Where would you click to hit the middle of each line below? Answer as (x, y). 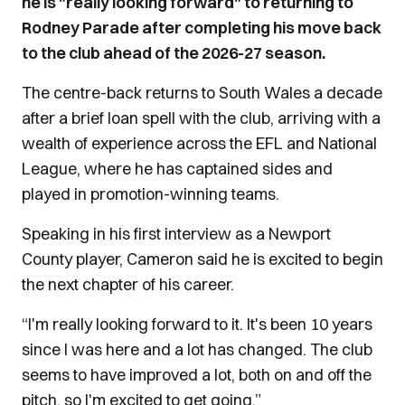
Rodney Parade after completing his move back (202, 28)
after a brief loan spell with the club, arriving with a (201, 118)
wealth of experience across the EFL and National (199, 143)
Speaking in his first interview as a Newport (176, 234)
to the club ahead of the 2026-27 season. (174, 53)
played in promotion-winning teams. (151, 194)
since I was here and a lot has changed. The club (197, 349)
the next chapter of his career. (128, 284)
